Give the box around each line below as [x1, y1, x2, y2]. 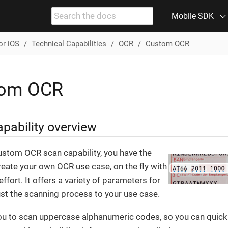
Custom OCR [145, 39, 189, 48]
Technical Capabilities [31, 39, 106, 48]
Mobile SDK [172, 11, 214, 21]
